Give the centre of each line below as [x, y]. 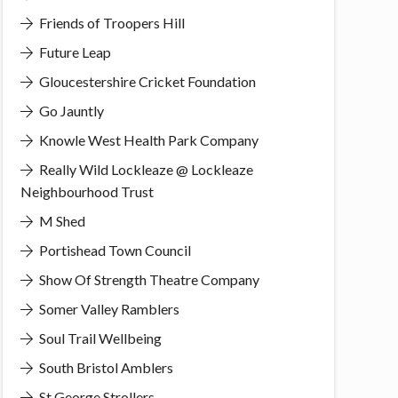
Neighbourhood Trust [87, 191]
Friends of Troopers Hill [110, 22]
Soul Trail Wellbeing [99, 338]
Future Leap [73, 52]
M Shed [60, 220]
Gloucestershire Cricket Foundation [146, 81]
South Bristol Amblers [104, 367]
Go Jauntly [70, 110]
